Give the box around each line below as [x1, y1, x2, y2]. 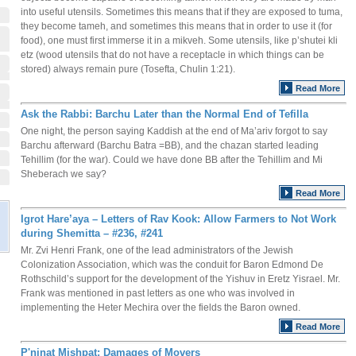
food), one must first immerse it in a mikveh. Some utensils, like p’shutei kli [21, 35, 338, 46]
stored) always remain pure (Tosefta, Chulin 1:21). [21, 64, 235, 75]
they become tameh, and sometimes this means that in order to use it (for [21, 21, 332, 32]
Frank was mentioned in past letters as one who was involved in [21, 288, 295, 299]
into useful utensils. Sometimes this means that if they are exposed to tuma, [21, 6, 342, 17]
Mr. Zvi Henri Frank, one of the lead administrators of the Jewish [21, 245, 293, 256]
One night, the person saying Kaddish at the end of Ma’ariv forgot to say [21, 126, 327, 137]
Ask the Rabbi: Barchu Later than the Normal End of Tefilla [21, 108, 308, 120]
